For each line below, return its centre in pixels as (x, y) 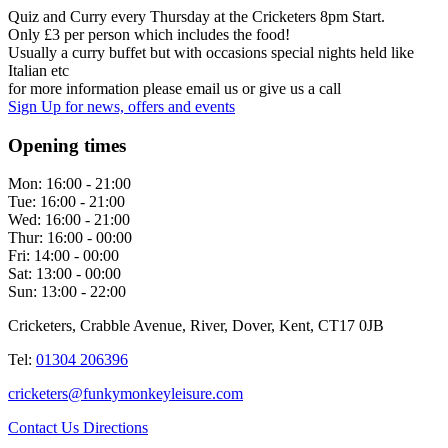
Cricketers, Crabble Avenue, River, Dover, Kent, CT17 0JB (196, 326)
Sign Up (36, 107)
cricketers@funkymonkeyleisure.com (125, 394)
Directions (115, 428)
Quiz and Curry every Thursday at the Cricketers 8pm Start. (196, 17)
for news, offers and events (150, 107)
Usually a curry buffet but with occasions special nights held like (211, 53)
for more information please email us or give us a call (174, 89)
